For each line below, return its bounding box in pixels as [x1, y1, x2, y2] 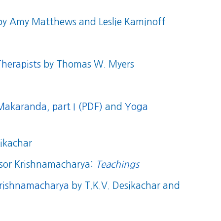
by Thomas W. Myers [40, 60, 134, 69]
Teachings [95, 160, 139, 169]
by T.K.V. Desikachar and [69, 181, 180, 190]
